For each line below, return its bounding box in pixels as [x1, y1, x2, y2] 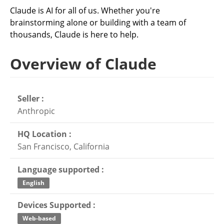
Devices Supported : [17, 199, 95, 210]
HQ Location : [17, 128, 71, 139]
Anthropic [17, 105, 55, 116]
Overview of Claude [10, 53, 156, 74]
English [22, 178, 44, 187]
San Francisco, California [17, 141, 109, 152]
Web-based [22, 213, 56, 222]
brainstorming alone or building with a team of [10, 17, 186, 28]
